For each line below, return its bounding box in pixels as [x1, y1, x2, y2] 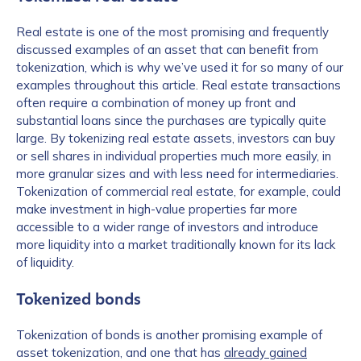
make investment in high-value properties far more [16, 201, 297, 217]
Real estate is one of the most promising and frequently [16, 24, 329, 39]
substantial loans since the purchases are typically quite [16, 113, 326, 128]
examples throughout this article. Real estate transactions [16, 77, 341, 93]
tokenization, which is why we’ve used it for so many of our [16, 60, 343, 75]
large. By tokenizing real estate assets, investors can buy [16, 131, 335, 146]
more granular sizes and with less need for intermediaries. [16, 166, 338, 181]
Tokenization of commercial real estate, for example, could [16, 184, 341, 199]
